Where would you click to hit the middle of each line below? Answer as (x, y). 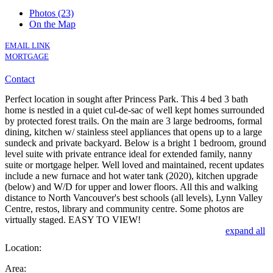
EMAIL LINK (27, 45)
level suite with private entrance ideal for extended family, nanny (129, 154)
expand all (245, 230)
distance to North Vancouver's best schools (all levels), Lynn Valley (134, 197)
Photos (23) (51, 13)
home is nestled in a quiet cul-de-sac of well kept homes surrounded (135, 110)
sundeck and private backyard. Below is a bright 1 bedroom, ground (136, 143)
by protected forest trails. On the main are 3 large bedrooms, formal (133, 121)
